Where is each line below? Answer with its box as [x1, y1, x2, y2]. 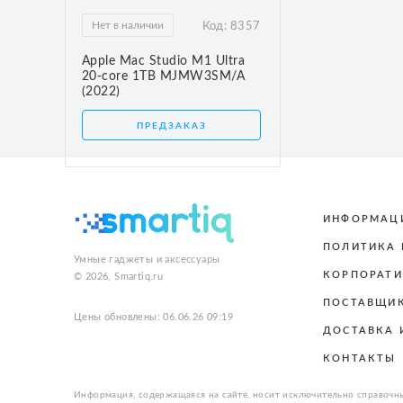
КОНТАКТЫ [323, 353, 397, 363]
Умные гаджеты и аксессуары [74, 254, 220, 264]
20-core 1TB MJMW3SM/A [82, 69, 246, 83]
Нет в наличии [91, 19, 164, 31]
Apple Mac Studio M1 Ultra [82, 54, 246, 67]
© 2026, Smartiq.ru [74, 271, 164, 282]
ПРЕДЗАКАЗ [136, 121, 207, 130]
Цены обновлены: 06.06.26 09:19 [74, 311, 233, 322]
